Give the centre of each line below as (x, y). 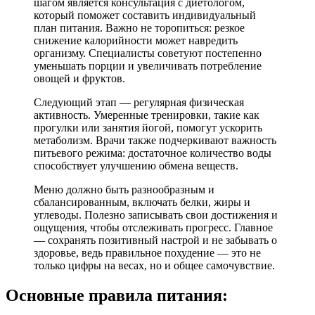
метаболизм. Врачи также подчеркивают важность (155, 140)
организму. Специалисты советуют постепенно (148, 53)
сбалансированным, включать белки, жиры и (142, 202)
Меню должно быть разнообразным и (124, 189)
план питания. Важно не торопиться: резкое (139, 27)
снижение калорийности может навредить (136, 40)
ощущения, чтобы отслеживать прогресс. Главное (153, 227)
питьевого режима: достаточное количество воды (153, 153)
